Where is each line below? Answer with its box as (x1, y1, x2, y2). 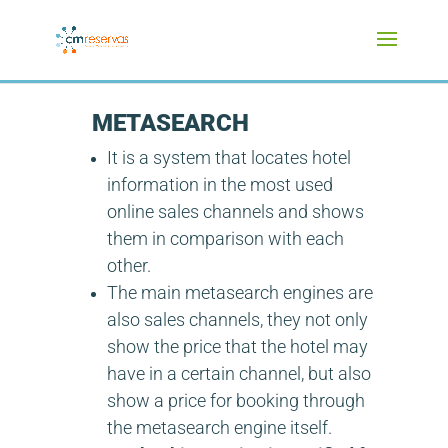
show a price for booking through (106, 390, 365, 411)
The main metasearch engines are (106, 282, 373, 303)
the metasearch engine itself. (106, 417, 332, 438)
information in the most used (106, 174, 333, 195)
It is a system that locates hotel (106, 147, 351, 168)
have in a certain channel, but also (106, 363, 371, 384)
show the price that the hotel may (106, 336, 368, 357)
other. (106, 255, 151, 276)
